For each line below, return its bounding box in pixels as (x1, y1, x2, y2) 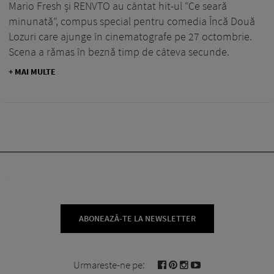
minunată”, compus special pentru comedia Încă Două (9, 13, 255, 28)
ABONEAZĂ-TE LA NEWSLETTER (79, 212, 196, 224)
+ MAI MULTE (9, 65, 56, 77)
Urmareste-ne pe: (73, 257, 145, 272)
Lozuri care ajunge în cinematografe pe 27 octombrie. (9, 29, 252, 43)
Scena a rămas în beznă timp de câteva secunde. (9, 44, 229, 59)
